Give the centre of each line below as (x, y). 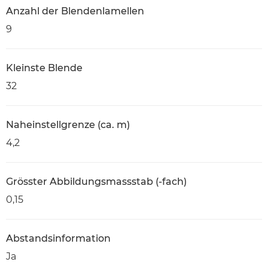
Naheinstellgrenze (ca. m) (68, 125)
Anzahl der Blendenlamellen (75, 11)
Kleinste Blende (44, 68)
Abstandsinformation (58, 238)
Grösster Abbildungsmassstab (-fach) (96, 182)
